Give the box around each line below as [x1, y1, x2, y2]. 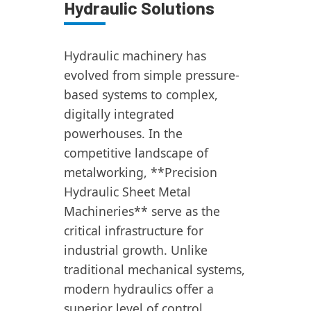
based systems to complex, [64, 86, 218, 103]
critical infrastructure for [64, 222, 203, 239]
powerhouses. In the [64, 125, 183, 142]
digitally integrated [64, 106, 174, 122]
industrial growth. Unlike [64, 242, 208, 258]
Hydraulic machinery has [64, 47, 206, 64]
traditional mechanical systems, [64, 261, 245, 278]
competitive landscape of [64, 144, 208, 161]
